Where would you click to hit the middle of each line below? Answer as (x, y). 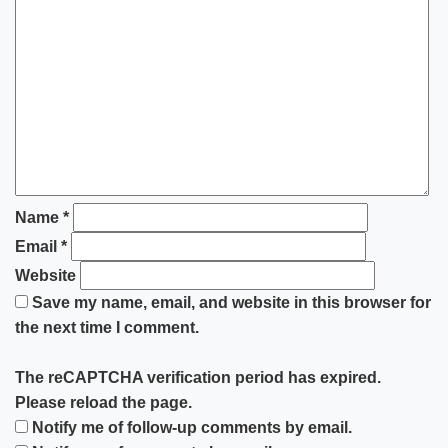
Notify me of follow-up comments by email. (192, 427)
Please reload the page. (103, 402)
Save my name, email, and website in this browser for (231, 302)
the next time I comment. (107, 327)
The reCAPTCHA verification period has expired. (198, 377)
